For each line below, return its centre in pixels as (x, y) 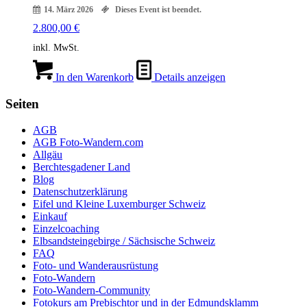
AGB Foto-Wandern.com (88, 143)
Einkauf (50, 217)
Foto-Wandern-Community (91, 291)
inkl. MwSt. (56, 47)
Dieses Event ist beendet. (157, 9)
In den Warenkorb (93, 77)
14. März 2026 (69, 9)
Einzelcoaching (66, 229)
